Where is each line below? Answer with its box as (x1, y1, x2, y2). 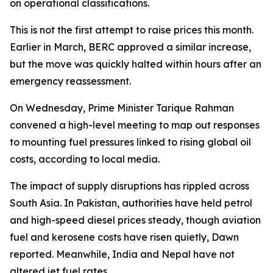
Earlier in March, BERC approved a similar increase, (10, 41, 251, 53)
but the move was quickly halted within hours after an (10, 58, 261, 70)
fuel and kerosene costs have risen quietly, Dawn (10, 231, 239, 243)
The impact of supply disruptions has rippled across (10, 180, 249, 192)
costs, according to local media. (10, 153, 160, 165)
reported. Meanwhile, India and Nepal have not (10, 248, 235, 260)
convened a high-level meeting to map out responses (10, 119, 260, 131)
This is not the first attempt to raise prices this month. (10, 24, 253, 36)
